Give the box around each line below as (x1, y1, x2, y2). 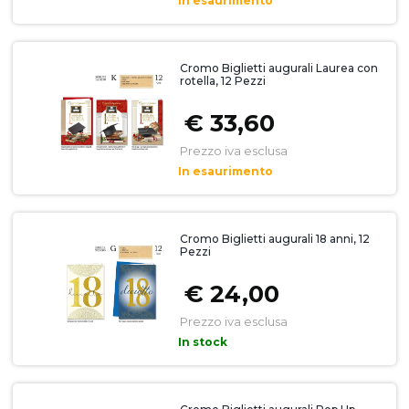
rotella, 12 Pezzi (179, 73, 266, 88)
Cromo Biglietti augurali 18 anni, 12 (179, 231, 370, 246)
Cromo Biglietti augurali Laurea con (179, 60, 378, 75)
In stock (177, 334, 227, 349)
